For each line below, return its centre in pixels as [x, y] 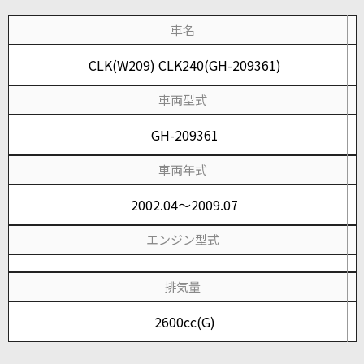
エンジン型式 [182, 239]
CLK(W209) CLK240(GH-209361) [184, 65]
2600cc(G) [184, 322]
